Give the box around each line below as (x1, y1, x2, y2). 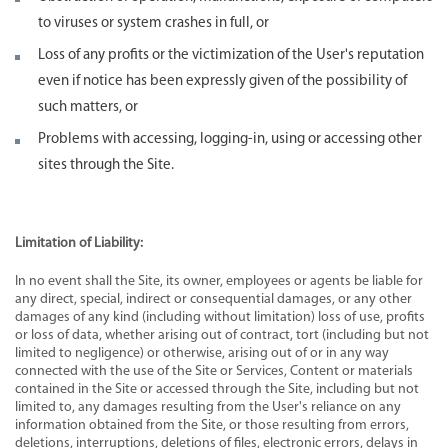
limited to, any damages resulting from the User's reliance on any (15, 399, 401, 415)
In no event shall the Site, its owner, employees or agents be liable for (15, 273, 423, 289)
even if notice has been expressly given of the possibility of (38, 73, 407, 89)
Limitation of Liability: (15, 235, 143, 251)
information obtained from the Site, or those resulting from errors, (15, 417, 409, 433)
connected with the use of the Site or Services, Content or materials (15, 363, 413, 379)
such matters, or (38, 99, 138, 115)
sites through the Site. (38, 157, 174, 173)
